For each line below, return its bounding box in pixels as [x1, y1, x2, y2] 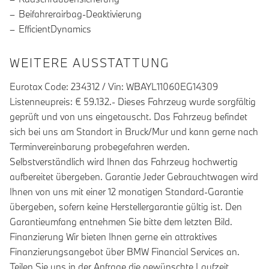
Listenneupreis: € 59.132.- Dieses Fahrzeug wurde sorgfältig [10, 95, 256, 108]
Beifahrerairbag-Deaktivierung [19, 8, 142, 20]
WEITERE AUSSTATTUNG [10, 55, 170, 71]
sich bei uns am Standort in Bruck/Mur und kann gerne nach [10, 125, 258, 138]
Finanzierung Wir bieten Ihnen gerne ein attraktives [10, 231, 217, 243]
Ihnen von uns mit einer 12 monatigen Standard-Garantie [10, 186, 243, 198]
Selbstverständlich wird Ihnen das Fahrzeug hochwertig [10, 156, 238, 168]
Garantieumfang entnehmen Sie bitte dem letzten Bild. [10, 216, 232, 228]
